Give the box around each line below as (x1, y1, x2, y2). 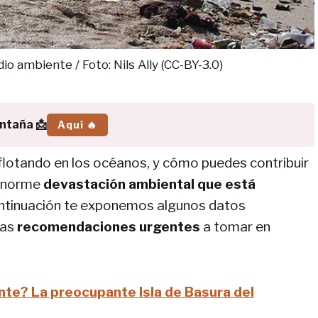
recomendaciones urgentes (17, 218, 200, 235)
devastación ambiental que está (43, 175, 256, 192)
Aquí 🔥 (57, 118, 97, 131)
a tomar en (200, 218, 270, 235)
